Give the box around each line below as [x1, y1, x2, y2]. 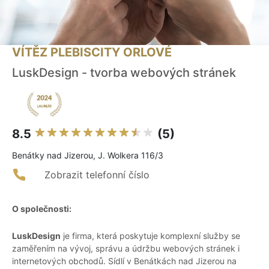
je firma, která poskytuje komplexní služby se [61, 231, 240, 241]
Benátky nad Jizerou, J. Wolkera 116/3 [12, 150, 163, 161]
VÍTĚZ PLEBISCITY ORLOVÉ [12, 45, 172, 60]
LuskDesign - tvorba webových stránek [12, 65, 236, 80]
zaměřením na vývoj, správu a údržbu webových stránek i [12, 243, 240, 254]
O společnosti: [12, 204, 71, 214]
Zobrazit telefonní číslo [44, 169, 150, 181]
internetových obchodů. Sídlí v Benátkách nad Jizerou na [12, 256, 237, 267]
